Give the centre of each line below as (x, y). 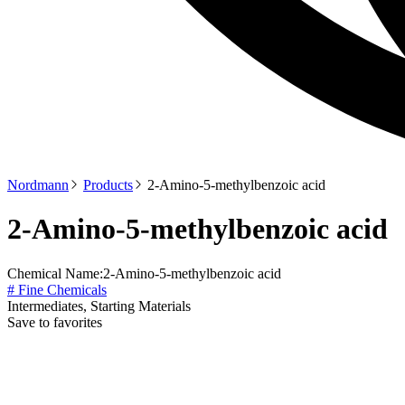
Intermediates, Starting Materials (99, 306)
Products (108, 185)
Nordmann (38, 185)
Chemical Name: (55, 273)
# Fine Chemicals (57, 289)
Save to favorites (55, 322)
